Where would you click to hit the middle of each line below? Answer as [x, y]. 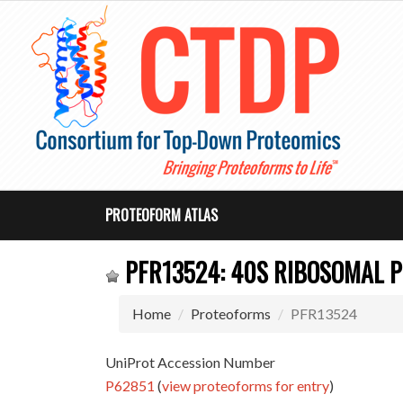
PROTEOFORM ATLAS [162, 215]
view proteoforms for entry [246, 385]
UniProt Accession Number [191, 362]
